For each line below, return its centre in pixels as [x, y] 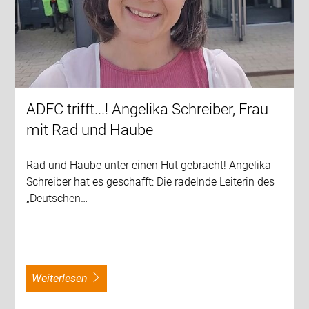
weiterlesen [65, 278]
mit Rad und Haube [90, 130]
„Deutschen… [57, 198]
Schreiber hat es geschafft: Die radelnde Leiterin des [151, 181]
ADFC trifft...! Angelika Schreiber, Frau [148, 109]
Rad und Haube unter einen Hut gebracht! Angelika [149, 165]
